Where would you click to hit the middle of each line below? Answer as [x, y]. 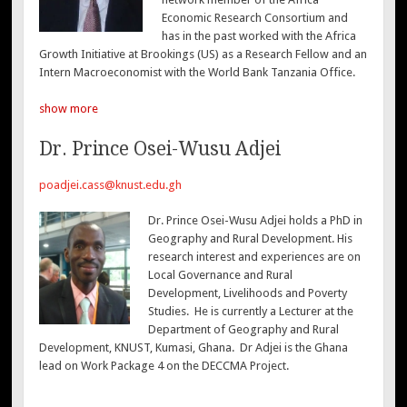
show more [69, 108]
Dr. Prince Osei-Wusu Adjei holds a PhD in [255, 221]
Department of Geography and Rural [243, 330]
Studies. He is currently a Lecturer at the [250, 312]
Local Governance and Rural [220, 275]
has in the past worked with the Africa [258, 36]
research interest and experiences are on [254, 257]
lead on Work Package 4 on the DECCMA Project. [164, 366]
